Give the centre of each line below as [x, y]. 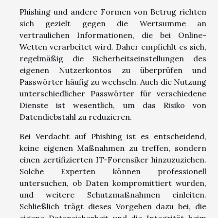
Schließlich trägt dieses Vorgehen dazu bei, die [113, 207]
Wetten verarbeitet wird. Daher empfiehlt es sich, [113, 47]
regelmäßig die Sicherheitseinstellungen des [113, 59]
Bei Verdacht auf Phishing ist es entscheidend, [113, 136]
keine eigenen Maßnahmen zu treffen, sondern [113, 148]
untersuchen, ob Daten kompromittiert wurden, [113, 183]
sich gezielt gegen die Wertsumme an [113, 24]
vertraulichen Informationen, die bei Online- [113, 35]
